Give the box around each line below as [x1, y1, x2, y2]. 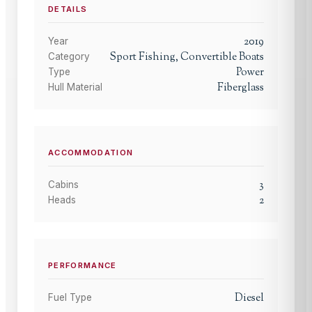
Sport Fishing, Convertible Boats [109, 49, 264, 65]
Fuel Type [48, 292, 92, 304]
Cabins [48, 179, 79, 191]
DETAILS [48, 4, 88, 14]
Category [48, 51, 90, 62]
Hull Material [48, 81, 102, 93]
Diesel [235, 290, 264, 306]
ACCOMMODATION [48, 148, 134, 158]
